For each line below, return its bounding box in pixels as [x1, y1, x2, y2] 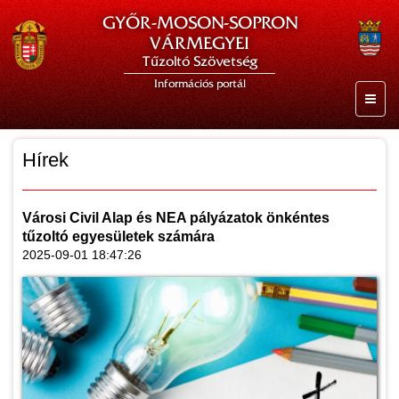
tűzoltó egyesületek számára [22, 229, 215, 244]
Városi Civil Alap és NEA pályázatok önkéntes [22, 210, 330, 225]
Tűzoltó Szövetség [142, 53, 257, 69]
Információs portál [153, 77, 246, 90]
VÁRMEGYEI [150, 33, 249, 53]
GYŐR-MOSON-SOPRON [102, 12, 297, 33]
